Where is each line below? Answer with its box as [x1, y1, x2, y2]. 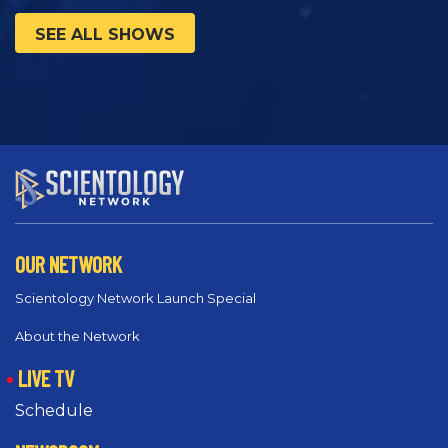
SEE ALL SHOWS [35, 25, 175, 45]
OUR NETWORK [15, 250, 122, 277]
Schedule [15, 401, 93, 421]
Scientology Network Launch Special [15, 289, 256, 306]
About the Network [15, 327, 140, 344]
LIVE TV [18, 364, 74, 391]
